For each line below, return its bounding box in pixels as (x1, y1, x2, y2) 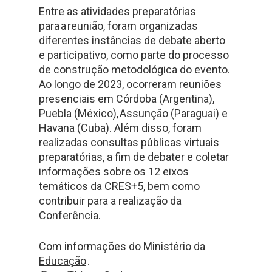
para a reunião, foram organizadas (39, 19, 198, 32)
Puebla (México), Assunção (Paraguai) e (39, 107, 228, 120)
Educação (39, 254, 86, 267)
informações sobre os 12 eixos (39, 165, 189, 178)
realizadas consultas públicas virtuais (39, 136, 219, 149)
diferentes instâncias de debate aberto (39, 34, 225, 47)
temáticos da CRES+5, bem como (39, 180, 200, 192)
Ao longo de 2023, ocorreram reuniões (39, 78, 222, 90)
